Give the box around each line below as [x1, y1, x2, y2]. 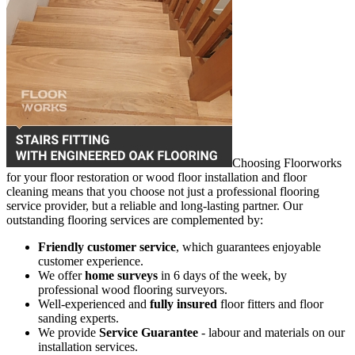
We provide [38, 325, 99, 339]
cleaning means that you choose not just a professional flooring [6, 184, 319, 198]
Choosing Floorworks [232, 155, 342, 170]
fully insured [150, 296, 217, 311]
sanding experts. [38, 311, 119, 325]
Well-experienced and [38, 296, 150, 311]
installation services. [38, 339, 138, 353]
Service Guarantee [99, 325, 198, 339]
